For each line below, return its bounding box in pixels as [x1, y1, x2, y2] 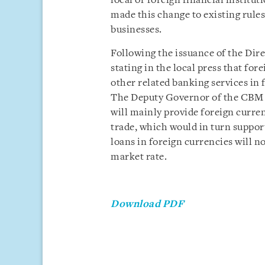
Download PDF [111, 199, 184, 209]
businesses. [111, 25, 162, 35]
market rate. [111, 152, 167, 162]
